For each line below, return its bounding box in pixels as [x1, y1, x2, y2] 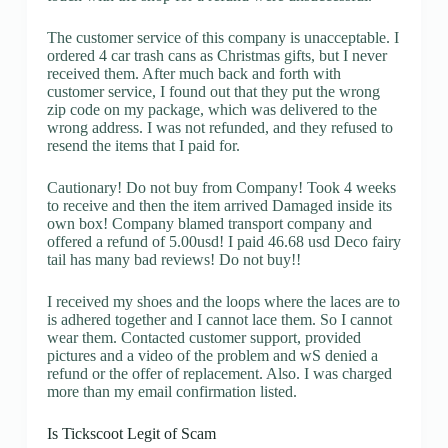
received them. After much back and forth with [46, 64, 341, 82]
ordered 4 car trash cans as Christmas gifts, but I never [46, 46, 387, 64]
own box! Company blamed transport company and [46, 214, 372, 232]
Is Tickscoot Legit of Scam [46, 424, 216, 442]
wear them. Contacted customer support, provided [46, 328, 361, 346]
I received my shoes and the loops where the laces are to [46, 292, 400, 310]
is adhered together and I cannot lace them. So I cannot [46, 310, 392, 328]
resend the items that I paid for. [46, 136, 240, 154]
